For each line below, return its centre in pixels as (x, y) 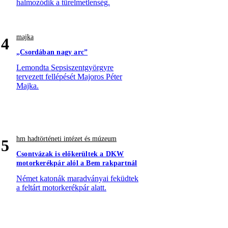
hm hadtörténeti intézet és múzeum (66, 139)
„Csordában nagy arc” (52, 52)
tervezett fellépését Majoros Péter (69, 77)
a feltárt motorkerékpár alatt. (61, 188)
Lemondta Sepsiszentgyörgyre (65, 68)
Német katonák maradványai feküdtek (77, 179)
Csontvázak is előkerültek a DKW (70, 154)
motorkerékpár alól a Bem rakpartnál (77, 163)
